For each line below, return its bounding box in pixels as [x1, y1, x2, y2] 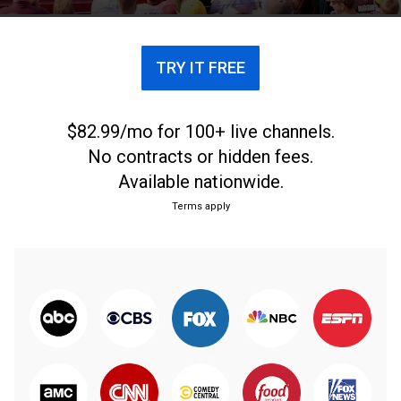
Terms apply [171, 200, 230, 212]
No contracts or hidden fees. [88, 146, 313, 167]
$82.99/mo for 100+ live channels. [66, 121, 335, 142]
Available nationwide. [117, 171, 284, 192]
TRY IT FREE [156, 58, 245, 77]
